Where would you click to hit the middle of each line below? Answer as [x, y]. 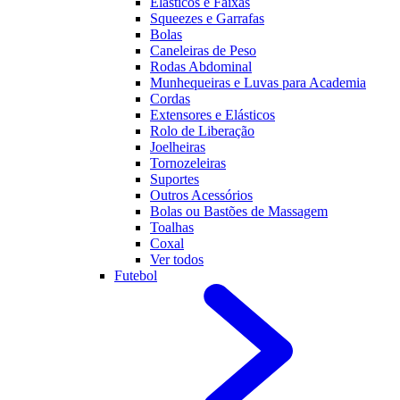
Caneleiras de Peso [203, 50]
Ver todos [177, 259]
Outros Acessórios [201, 195]
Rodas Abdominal [201, 67]
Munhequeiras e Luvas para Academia [258, 83]
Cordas [170, 99]
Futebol [136, 275]
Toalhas [172, 227]
